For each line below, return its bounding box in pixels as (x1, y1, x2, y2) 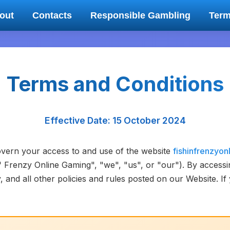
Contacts (32, 10, 72, 21)
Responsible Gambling (90, 10, 190, 21)
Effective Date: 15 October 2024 (44, 115, 186, 126)
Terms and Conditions (6, 71, 224, 97)
